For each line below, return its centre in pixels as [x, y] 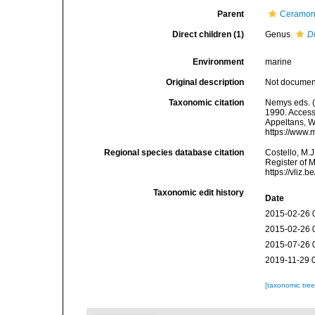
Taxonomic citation [207, 103]
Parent [231, 14]
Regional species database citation [174, 153]
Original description [205, 82]
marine [279, 62]
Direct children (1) [208, 34]
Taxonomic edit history [199, 193]
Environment [219, 62]
